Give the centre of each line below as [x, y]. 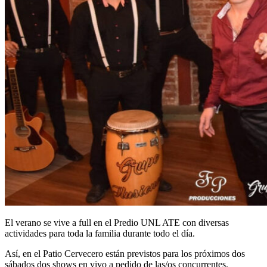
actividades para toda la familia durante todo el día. [100, 233]
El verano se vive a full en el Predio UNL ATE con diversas [117, 222]
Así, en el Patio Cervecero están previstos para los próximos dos [125, 253]
